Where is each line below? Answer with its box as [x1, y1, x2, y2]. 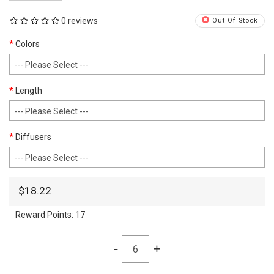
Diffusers [15, 131, 51, 142]
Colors [15, 39, 40, 49]
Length [15, 85, 42, 95]
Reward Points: [15, 209, 75, 220]
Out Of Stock [209, 17, 258, 25]
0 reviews [61, 15, 98, 26]
